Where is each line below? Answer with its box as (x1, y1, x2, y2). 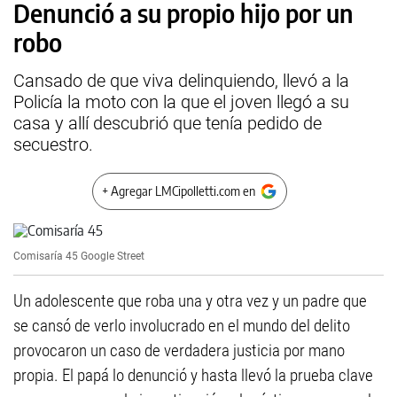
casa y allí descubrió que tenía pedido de (13, 113, 322, 134)
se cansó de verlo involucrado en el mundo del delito (13, 315, 350, 336)
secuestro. (13, 134, 93, 155)
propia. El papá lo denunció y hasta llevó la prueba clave (13, 365, 373, 385)
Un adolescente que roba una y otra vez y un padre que (13, 291, 367, 311)
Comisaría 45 (13, 250, 78, 262)
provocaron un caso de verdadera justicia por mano (13, 340, 345, 361)
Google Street (81, 250, 144, 262)
